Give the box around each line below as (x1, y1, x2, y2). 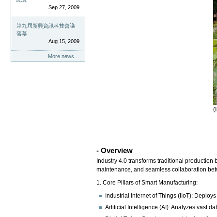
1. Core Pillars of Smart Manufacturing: (96, 179, 198, 186)
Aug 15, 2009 (48, 38, 79, 45)
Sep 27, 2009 (48, 4, 79, 11)
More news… (47, 53, 79, 60)
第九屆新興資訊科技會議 (16, 23, 76, 29)
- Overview (96, 146, 133, 155)
